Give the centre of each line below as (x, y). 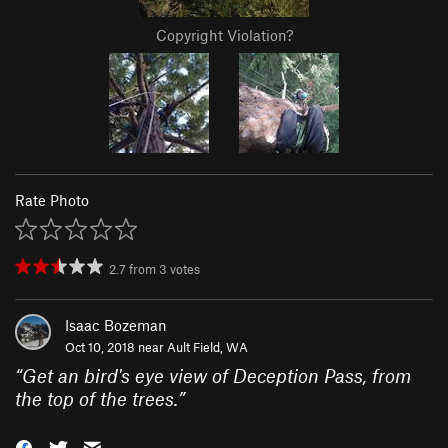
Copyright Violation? (224, 35)
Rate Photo (52, 200)
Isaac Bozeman (116, 325)
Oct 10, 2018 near (116, 347)
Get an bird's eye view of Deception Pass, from (216, 376)
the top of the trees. (96, 399)
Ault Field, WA (207, 347)
